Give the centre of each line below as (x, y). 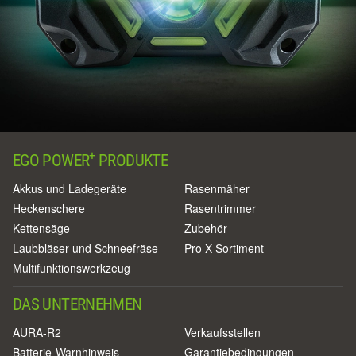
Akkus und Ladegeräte (70, 188)
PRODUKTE (132, 160)
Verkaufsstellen (222, 332)
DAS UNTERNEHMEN (77, 304)
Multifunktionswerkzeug (72, 267)
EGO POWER (51, 160)
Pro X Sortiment (224, 248)
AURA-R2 (37, 332)
